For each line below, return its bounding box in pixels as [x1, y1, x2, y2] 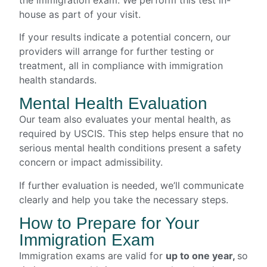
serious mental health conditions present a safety [19, 142, 241, 154]
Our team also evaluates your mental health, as [19, 113, 231, 126]
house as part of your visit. [19, 8, 141, 20]
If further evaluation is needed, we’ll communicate [19, 179, 244, 191]
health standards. [19, 74, 97, 86]
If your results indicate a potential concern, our [19, 31, 231, 44]
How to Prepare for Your [19, 214, 199, 233]
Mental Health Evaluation [19, 94, 207, 113]
